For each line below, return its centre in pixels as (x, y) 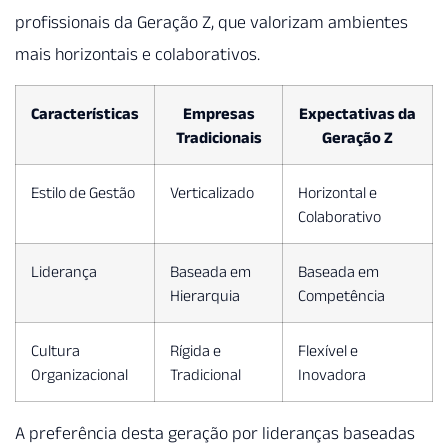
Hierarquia (205, 294)
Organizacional (79, 373)
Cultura (55, 349)
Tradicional (205, 373)
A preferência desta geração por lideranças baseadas (215, 432)
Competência (341, 294)
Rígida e (195, 349)
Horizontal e (337, 191)
